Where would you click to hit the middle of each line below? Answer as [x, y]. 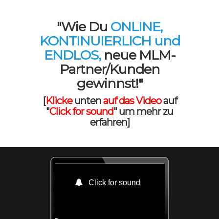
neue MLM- [138, 55]
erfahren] [109, 122]
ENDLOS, [72, 55]
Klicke [59, 101]
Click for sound [81, 111]
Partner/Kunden [109, 69]
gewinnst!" [109, 83]
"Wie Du [84, 27]
